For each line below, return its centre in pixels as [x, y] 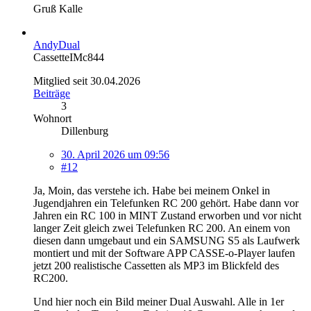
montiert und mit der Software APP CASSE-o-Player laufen [164, 253]
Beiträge [52, 93]
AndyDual [57, 44]
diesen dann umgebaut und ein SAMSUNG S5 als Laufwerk [167, 240]
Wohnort [52, 118]
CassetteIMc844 [69, 57]
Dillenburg [85, 131]
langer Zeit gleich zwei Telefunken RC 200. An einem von [162, 228]
